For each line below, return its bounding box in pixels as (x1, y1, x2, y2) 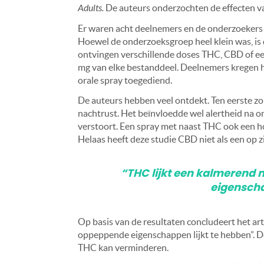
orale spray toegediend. (78, 75, 172, 86)
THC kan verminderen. (78, 242, 169, 253)
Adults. (78, 2, 104, 14)
